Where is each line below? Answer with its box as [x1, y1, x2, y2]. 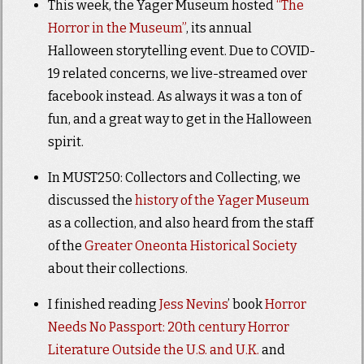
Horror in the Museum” [47, 20, 186, 37]
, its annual [185, 20, 252, 37]
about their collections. [47, 261, 188, 277]
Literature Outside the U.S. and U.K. [47, 342, 259, 358]
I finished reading [47, 297, 159, 313]
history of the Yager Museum [134, 193, 310, 209]
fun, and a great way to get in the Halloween [47, 111, 312, 128]
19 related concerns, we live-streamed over [47, 66, 307, 82]
